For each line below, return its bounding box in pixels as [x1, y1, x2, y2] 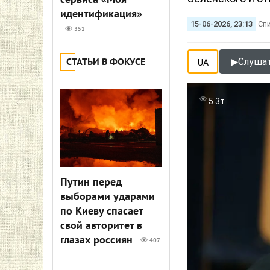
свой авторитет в [60, 219, 142, 233]
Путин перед [60, 176, 122, 190]
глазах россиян [60, 234, 136, 248]
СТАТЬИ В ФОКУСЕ [66, 57, 145, 69]
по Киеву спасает [60, 205, 143, 219]
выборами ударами [60, 190, 155, 204]
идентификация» [60, 8, 142, 22]
